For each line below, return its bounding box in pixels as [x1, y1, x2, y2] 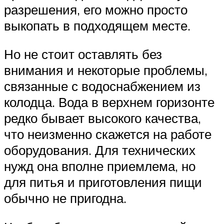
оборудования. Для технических [4, 142, 195, 158]
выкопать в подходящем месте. [4, 17, 190, 33]
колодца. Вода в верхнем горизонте [4, 94, 214, 110]
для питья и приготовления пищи [4, 174, 202, 190]
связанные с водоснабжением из [4, 78, 200, 94]
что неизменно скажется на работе [4, 126, 211, 142]
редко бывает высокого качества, [4, 110, 201, 126]
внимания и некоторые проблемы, [4, 62, 207, 78]
